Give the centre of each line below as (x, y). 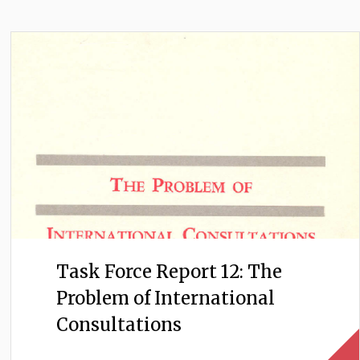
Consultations (119, 325)
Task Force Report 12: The (169, 272)
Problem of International (165, 299)
